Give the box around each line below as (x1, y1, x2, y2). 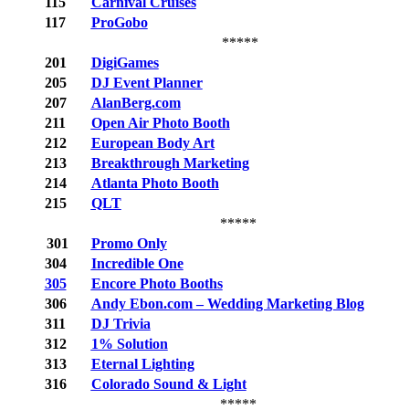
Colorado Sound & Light (90, 376, 246, 393)
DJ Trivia (90, 316, 151, 332)
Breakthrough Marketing (90, 155, 249, 172)
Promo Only (90, 236, 167, 252)
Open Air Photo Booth (90, 115, 230, 131)
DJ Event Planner (90, 75, 203, 91)
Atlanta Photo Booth (90, 175, 219, 192)
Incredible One (90, 256, 184, 272)
